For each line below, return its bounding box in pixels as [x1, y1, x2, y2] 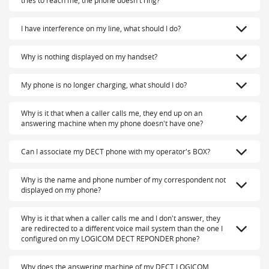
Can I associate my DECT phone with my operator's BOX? [21, 147, 210, 157]
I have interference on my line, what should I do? [21, 23, 181, 34]
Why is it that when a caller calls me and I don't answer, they [21, 213, 220, 223]
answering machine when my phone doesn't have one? [21, 118, 203, 128]
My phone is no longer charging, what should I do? [21, 80, 187, 90]
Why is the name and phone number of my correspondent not [21, 175, 226, 185]
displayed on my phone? [21, 185, 101, 195]
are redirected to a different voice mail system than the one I [21, 223, 223, 234]
